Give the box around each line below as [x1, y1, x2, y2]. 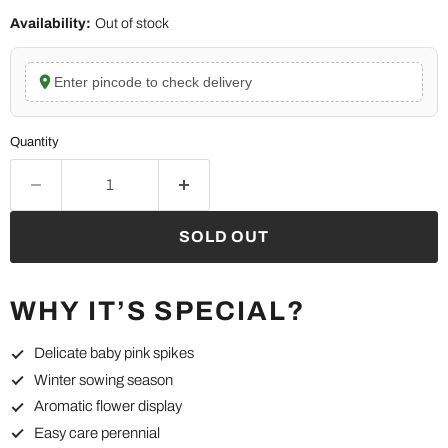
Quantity [10, 134, 59, 150]
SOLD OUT [179, 228, 269, 246]
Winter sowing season [34, 371, 173, 388]
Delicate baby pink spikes [34, 345, 194, 362]
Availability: [10, 16, 91, 32]
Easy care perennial [34, 425, 160, 442]
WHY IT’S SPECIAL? [10, 296, 306, 327]
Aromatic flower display [34, 398, 182, 415]
